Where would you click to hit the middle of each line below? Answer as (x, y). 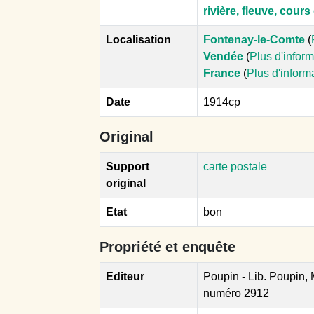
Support (128, 166)
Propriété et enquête (168, 246)
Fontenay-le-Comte (254, 39)
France (222, 73)
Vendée (223, 56)
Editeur (125, 276)
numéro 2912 (236, 293)
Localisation (138, 39)
